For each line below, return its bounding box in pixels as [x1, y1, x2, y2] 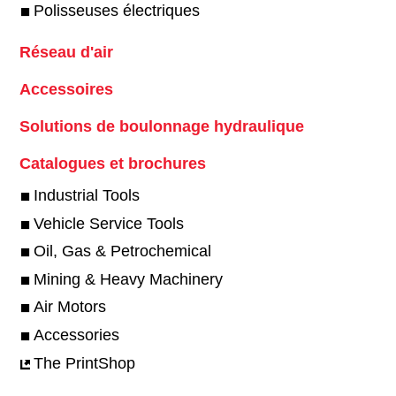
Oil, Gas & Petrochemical [33, 242, 211, 261]
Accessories [33, 325, 119, 344]
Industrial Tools [33, 187, 140, 204]
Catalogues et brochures [19, 155, 206, 173]
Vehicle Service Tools [33, 214, 184, 232]
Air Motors [33, 298, 106, 316]
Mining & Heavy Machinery [33, 270, 223, 288]
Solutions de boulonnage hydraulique [19, 118, 304, 136]
